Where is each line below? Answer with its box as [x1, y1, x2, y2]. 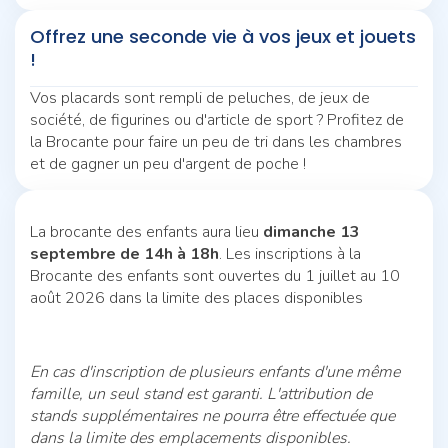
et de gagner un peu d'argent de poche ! [30, 152, 306, 175]
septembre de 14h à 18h [30, 242, 219, 265]
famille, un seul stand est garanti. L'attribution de [30, 382, 372, 405]
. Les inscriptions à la [219, 242, 361, 265]
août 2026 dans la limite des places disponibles [30, 286, 363, 309]
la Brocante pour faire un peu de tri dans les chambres [30, 130, 402, 153]
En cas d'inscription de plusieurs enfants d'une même [30, 360, 400, 383]
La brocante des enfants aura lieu [30, 220, 259, 243]
